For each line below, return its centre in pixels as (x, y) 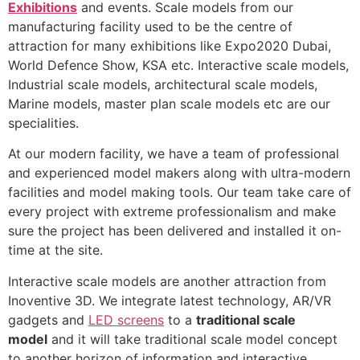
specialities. (43, 123)
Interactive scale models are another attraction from (167, 281)
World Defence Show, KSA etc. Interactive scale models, (178, 65)
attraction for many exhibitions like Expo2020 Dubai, (170, 45)
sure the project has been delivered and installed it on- (175, 231)
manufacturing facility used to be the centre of (150, 26)
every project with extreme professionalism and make (172, 212)
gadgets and (48, 319)
